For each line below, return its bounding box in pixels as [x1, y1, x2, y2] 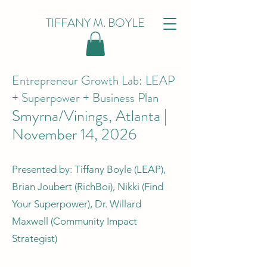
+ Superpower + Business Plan [12, 88, 159, 107]
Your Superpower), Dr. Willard [12, 197, 141, 210]
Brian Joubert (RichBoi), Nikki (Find [12, 180, 163, 193]
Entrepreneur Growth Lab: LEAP [12, 71, 175, 89]
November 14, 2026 [12, 123, 136, 145]
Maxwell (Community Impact [12, 215, 137, 227]
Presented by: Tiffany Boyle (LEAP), [12, 163, 166, 175]
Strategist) [12, 232, 57, 244]
